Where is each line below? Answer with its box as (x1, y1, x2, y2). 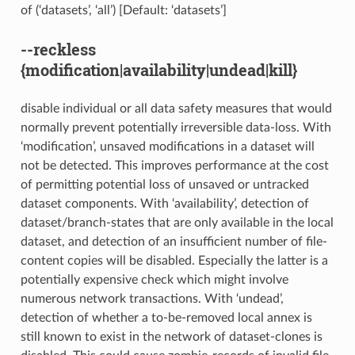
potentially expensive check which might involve (20, 273, 288, 286)
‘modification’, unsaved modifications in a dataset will (20, 139, 315, 153)
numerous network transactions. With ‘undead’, (20, 292, 284, 305)
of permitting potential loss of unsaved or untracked (20, 177, 309, 191)
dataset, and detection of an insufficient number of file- (20, 235, 327, 248)
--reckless (20, 38, 96, 59)
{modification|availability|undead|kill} (20, 59, 297, 80)
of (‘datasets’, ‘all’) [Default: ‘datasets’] (20, 3, 227, 17)
